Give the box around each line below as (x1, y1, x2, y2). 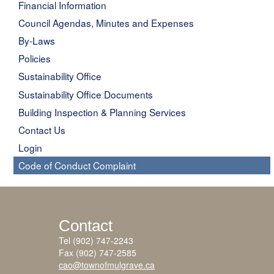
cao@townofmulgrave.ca (58, 258, 155, 271)
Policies (18, 51, 51, 65)
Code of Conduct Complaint (18, 158, 136, 172)
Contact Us (18, 122, 66, 136)
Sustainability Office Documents (18, 87, 154, 101)
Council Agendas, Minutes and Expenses (18, 16, 194, 30)
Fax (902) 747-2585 (58, 246, 136, 259)
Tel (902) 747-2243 (58, 234, 133, 246)
